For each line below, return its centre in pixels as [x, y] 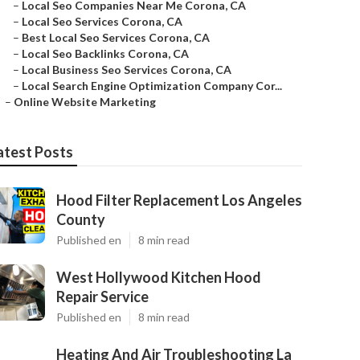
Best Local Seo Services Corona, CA [116, 37]
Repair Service [102, 297]
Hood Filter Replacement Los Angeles [179, 200]
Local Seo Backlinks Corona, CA [105, 53]
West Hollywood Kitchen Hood [159, 277]
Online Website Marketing [85, 102]
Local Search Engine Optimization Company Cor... [152, 86]
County [81, 219]
